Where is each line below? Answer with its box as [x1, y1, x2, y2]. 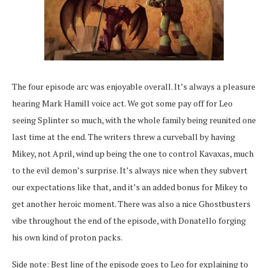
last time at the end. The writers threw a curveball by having [12, 130, 235, 142]
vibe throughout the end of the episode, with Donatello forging [12, 214, 246, 226]
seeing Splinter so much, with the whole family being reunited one [12, 114, 256, 126]
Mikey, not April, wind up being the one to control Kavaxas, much [12, 147, 254, 159]
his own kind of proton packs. [12, 231, 123, 243]
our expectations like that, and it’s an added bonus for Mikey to [12, 181, 248, 193]
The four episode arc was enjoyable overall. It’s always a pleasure [12, 80, 255, 92]
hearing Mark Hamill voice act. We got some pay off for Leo [12, 97, 233, 109]
